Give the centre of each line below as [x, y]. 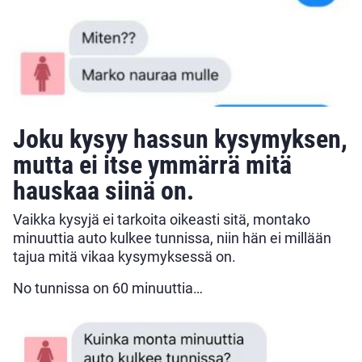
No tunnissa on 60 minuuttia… [108, 288]
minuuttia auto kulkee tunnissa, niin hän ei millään [172, 238]
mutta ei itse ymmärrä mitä [152, 165]
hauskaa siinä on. [103, 191]
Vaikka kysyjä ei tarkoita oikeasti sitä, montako [162, 219]
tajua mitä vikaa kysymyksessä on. [124, 257]
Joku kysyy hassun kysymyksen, [180, 139]
